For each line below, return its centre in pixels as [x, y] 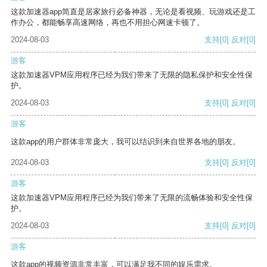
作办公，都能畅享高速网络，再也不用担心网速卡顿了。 [108, 23]
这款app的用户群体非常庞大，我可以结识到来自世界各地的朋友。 [125, 142]
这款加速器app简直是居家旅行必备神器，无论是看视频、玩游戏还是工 [133, 12]
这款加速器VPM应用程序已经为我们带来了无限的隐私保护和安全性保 [132, 75]
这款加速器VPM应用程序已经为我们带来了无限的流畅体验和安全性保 [132, 198]
